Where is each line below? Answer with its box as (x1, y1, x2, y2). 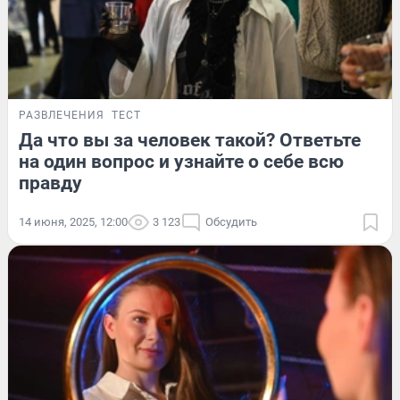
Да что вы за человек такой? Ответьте (19, 129, 361, 151)
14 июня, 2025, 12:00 (19, 214, 128, 229)
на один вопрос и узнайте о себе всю (19, 150, 344, 172)
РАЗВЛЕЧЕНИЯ (19, 108, 104, 121)
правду (19, 171, 82, 194)
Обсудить (205, 214, 257, 229)
